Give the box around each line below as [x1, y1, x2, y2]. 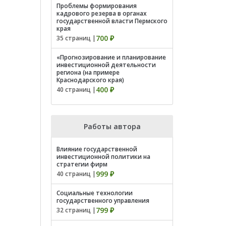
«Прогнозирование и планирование [56, 53, 166, 62]
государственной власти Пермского [56, 17, 167, 25]
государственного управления [56, 196, 149, 205]
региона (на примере [56, 68, 120, 77]
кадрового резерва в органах [56, 9, 147, 18]
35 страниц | [56, 34, 96, 42]
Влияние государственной [56, 145, 137, 153]
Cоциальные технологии [56, 189, 133, 197]
